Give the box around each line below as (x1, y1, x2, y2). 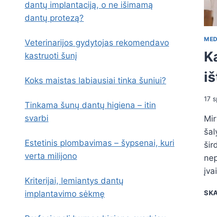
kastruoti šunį (25, 51, 77, 61)
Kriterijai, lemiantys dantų (25, 176, 124, 186)
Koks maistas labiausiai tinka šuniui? (25, 76, 166, 85)
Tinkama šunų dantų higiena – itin (25, 100, 156, 110)
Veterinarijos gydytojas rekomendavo (25, 38, 169, 47)
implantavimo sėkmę (25, 189, 105, 199)
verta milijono (25, 151, 77, 161)
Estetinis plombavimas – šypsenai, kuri (25, 138, 174, 148)
